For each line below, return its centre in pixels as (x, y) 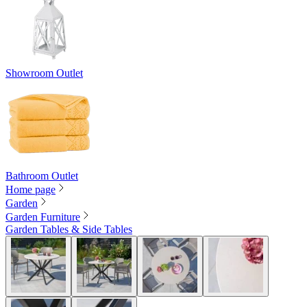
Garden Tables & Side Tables (69, 230)
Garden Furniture (43, 217)
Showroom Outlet (44, 73)
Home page (30, 190)
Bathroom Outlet (42, 176)
